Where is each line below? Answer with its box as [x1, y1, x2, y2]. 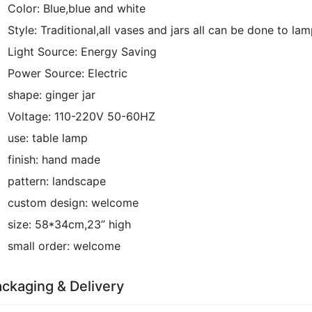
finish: [8, 153, 38, 166]
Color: [8, 1, 40, 15]
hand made [42, 153, 100, 166]
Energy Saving [81, 45, 157, 58]
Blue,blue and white [43, 1, 146, 15]
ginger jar [45, 88, 95, 102]
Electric [88, 66, 127, 80]
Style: [8, 23, 37, 37]
